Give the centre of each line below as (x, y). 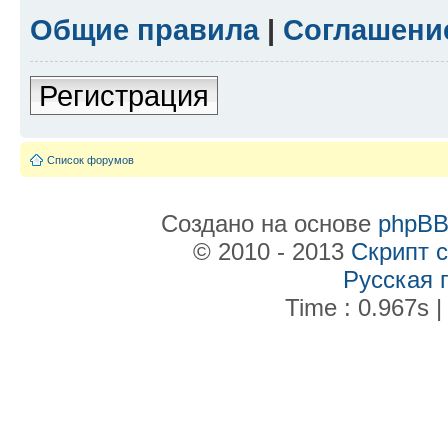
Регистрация (124, 95)
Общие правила (144, 29)
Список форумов (90, 159)
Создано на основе (269, 223)
